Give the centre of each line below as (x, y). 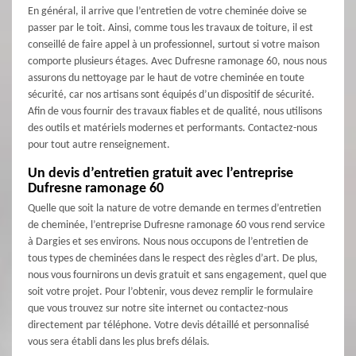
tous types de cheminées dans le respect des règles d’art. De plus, (173, 259)
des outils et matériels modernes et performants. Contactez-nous (172, 129)
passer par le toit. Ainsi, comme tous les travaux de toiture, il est (170, 29)
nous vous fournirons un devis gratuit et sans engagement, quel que (177, 276)
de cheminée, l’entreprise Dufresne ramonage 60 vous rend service (176, 226)
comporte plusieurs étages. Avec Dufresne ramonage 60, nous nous (177, 62)
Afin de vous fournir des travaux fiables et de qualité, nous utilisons (175, 112)
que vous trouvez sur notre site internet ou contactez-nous (158, 309)
